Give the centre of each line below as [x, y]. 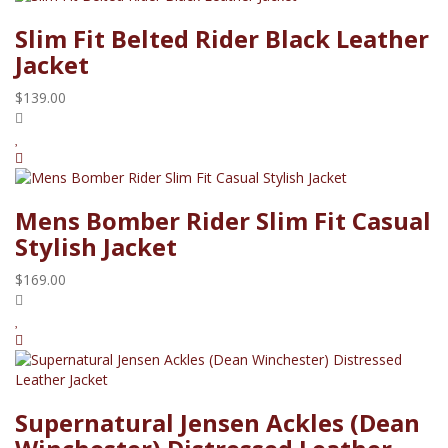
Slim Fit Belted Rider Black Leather [222, 38]
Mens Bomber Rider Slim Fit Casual [223, 220]
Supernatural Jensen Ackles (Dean [217, 422]
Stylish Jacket [96, 246]
